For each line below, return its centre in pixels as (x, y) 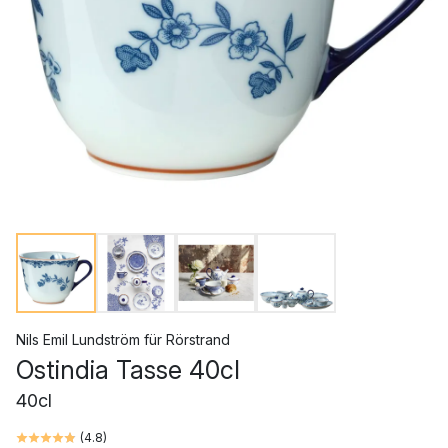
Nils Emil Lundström (78, 339)
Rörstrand (198, 339)
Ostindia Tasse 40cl (128, 370)
